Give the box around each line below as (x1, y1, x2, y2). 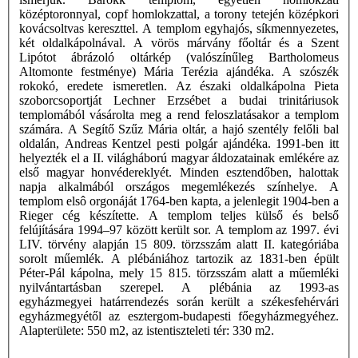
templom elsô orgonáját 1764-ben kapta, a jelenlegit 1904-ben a (19, 194, 339, 209)
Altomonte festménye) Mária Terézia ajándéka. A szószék (19, 65, 339, 79)
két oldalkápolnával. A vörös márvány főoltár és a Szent (19, 36, 339, 50)
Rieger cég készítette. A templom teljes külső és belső (19, 209, 339, 223)
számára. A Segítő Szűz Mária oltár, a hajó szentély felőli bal (19, 122, 339, 137)
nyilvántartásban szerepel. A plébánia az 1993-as (19, 280, 339, 295)
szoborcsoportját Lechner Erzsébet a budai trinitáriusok (19, 93, 339, 108)
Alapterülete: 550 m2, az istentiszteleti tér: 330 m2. (19, 324, 274, 338)
